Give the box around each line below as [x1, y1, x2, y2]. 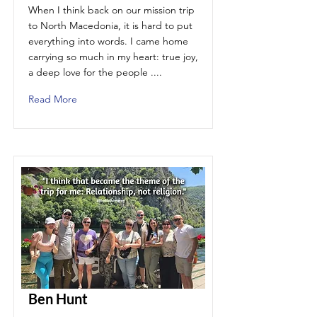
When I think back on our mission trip [28, 4, 195, 16]
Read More [28, 93, 77, 105]
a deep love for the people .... [28, 66, 162, 79]
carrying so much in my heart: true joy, [28, 50, 198, 63]
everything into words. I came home [28, 35, 188, 47]
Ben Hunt [28, 290, 88, 307]
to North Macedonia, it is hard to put [28, 19, 192, 32]
